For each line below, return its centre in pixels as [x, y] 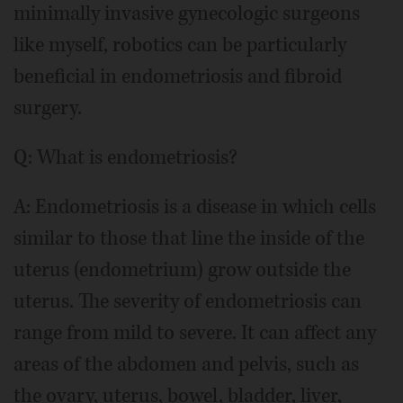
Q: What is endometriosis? [125, 158]
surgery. [48, 108]
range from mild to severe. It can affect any [195, 333]
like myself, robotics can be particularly [180, 45]
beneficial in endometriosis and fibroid [178, 77]
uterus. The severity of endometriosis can [188, 302]
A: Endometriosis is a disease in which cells [195, 207]
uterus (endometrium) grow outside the [182, 270]
